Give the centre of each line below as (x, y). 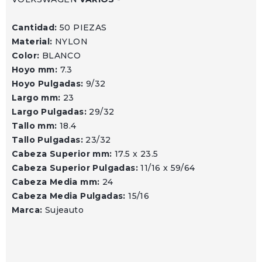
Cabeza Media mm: (57, 182)
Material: (33, 42)
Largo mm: (37, 98)
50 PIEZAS (83, 28)
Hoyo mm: (36, 70)
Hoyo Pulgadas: (49, 84)
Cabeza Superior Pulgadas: (76, 168)
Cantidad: (36, 28)
